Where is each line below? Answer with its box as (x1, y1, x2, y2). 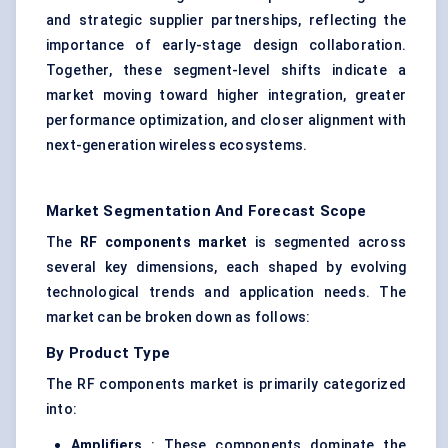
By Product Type (46, 344, 170, 363)
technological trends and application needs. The (46, 284, 406, 301)
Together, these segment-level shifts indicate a (46, 62, 406, 79)
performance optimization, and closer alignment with (46, 112, 406, 129)
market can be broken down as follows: (46, 309, 311, 326)
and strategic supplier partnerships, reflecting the (46, 12, 406, 29)
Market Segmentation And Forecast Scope (46, 202, 367, 221)
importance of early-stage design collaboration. (46, 37, 406, 54)
